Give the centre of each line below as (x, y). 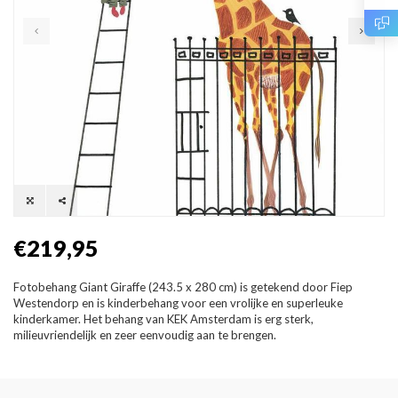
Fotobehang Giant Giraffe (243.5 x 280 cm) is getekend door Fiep (183, 287)
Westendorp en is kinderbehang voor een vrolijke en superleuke (178, 303)
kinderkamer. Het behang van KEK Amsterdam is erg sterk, (163, 319)
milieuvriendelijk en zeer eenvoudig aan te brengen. (145, 335)
